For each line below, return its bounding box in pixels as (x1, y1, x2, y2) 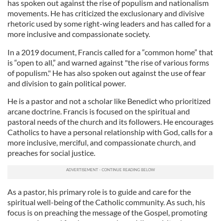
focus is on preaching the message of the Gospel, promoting (7, 207, 207, 217)
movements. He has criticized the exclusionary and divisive (7, 8, 204, 18)
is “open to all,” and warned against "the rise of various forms (7, 57, 209, 67)
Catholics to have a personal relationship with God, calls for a (7, 127, 213, 137)
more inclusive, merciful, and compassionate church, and (7, 137, 196, 147)
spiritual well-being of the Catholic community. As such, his (7, 197, 205, 207)
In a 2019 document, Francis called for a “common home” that (7, 47, 213, 57)
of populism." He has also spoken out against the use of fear (7, 68, 206, 77)
